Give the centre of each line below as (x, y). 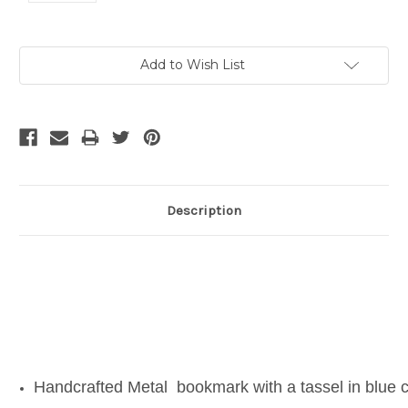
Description (204, 211)
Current (42, 55)
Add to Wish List (192, 65)
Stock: (38, 72)
